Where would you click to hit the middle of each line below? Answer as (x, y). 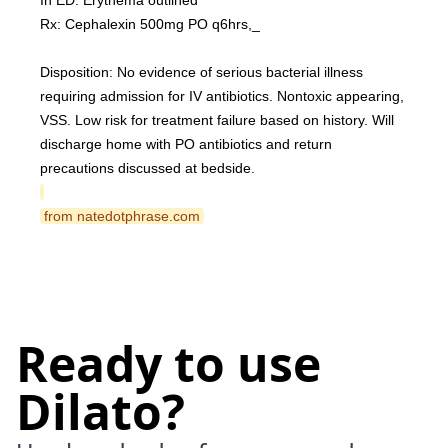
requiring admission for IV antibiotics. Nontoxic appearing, (222, 96)
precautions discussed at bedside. (147, 168)
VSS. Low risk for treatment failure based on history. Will (217, 120)
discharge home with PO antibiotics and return (186, 144)
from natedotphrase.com (124, 216)
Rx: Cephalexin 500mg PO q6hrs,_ (150, 24)
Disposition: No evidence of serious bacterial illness (201, 72)
